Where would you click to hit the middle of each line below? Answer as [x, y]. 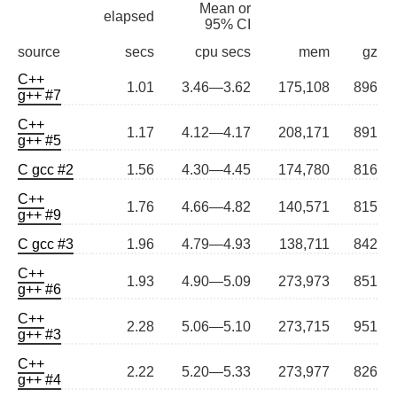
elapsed [129, 17]
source [39, 52]
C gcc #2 [46, 170]
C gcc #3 [46, 245]
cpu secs [223, 52]
